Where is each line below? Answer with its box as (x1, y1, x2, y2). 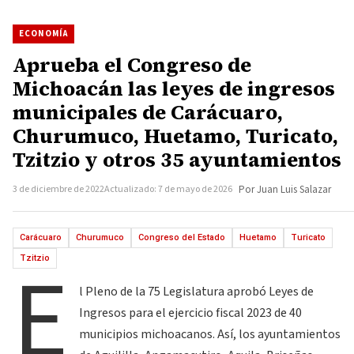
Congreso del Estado (138, 232, 225, 243)
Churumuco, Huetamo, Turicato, (13, 122, 338, 150)
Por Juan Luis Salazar (239, 183, 331, 197)
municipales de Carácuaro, (13, 98, 283, 126)
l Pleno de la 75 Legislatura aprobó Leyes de (79, 283, 314, 300)
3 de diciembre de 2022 (13, 183, 104, 196)
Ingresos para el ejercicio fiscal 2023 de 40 (79, 304, 303, 322)
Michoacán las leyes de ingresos (13, 74, 335, 103)
